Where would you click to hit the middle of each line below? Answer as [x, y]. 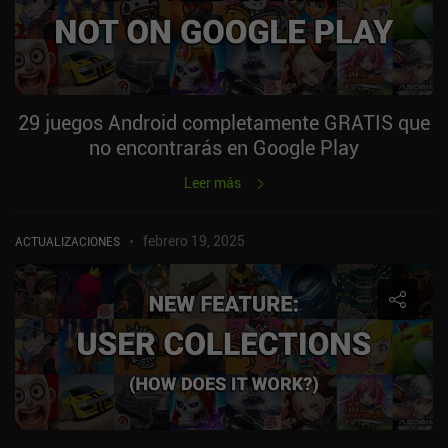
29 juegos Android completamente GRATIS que [224, 122]
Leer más [212, 182]
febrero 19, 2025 [194, 240]
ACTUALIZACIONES [67, 240]
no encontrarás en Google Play [224, 147]
